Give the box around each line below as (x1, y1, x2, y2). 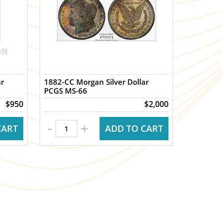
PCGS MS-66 (44, 86, 88, 96)
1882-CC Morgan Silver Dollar (44, 77, 149, 87)
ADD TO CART (105, 122, 163, 134)
